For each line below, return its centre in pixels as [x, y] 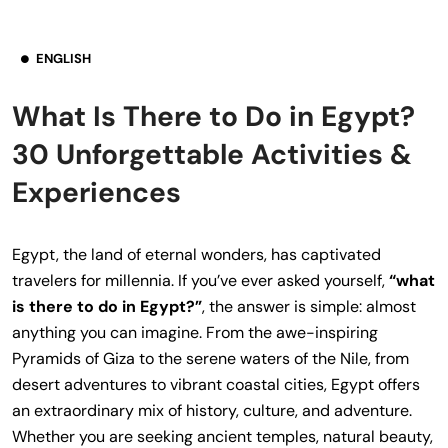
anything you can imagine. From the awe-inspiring [195, 332]
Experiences [96, 192]
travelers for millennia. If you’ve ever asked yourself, [200, 280]
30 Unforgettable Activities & [212, 154]
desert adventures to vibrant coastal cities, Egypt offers [216, 384]
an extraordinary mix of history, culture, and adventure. [212, 410]
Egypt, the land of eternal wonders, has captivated [196, 254]
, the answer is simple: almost [309, 306]
